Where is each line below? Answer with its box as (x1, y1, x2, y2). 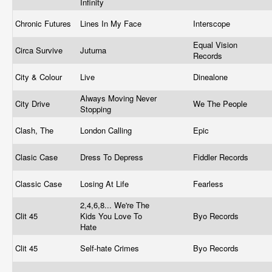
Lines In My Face (80, 18, 144, 29)
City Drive (15, 98, 52, 109)
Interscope (193, 18, 233, 29)
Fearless (193, 178, 226, 189)
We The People (193, 98, 250, 109)
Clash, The (15, 124, 56, 136)
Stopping (80, 103, 114, 115)
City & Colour (15, 71, 64, 83)
